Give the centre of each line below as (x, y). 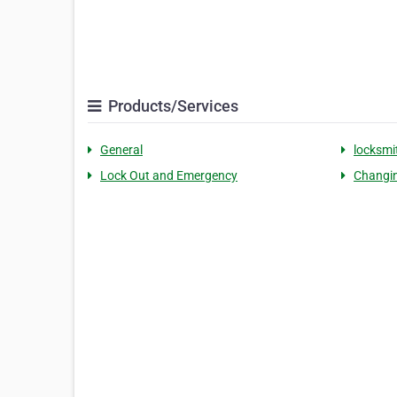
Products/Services (171, 106)
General (121, 150)
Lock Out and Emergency (169, 176)
